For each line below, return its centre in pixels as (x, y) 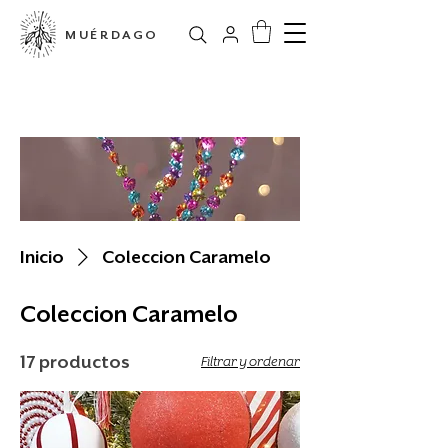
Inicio (42, 256)
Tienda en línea (160, 108)
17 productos (75, 361)
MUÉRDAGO (112, 35)
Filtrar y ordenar (250, 360)
